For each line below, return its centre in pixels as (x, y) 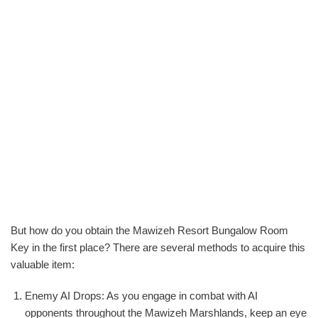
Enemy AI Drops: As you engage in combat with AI (141, 296)
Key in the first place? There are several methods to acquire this (158, 247)
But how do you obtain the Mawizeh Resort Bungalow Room (149, 230)
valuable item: (43, 264)
